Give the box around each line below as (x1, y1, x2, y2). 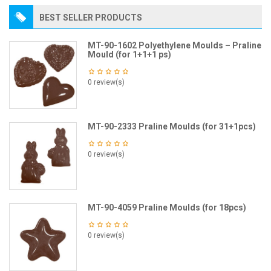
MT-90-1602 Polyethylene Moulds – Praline (88, 41, 261, 50)
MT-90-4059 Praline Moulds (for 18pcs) (88, 203, 246, 212)
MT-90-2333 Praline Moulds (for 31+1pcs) (88, 122, 256, 131)
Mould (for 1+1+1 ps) (88, 50, 171, 59)
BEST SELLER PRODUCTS (39, 13, 142, 22)
